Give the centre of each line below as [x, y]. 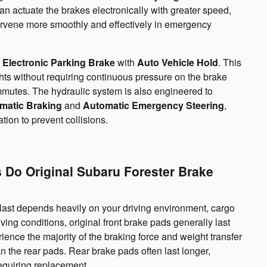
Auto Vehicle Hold [178, 63]
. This [230, 63]
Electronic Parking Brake [59, 63]
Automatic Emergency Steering [153, 105]
